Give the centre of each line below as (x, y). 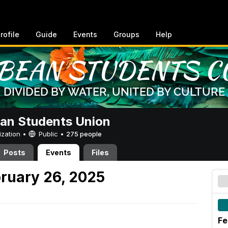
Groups (126, 34)
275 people (84, 134)
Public (48, 134)
